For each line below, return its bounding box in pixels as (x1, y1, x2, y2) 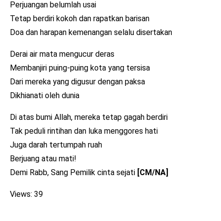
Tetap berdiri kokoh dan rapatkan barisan (10, 13, 149, 23)
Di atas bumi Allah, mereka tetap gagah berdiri (10, 112, 168, 122)
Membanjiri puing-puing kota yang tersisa (10, 63, 150, 73)
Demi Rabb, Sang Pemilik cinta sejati (10, 167, 137, 177)
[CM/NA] (137, 167, 168, 177)
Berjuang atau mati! (10, 153, 76, 163)
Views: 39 (10, 189, 43, 199)
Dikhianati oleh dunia (10, 90, 79, 100)
